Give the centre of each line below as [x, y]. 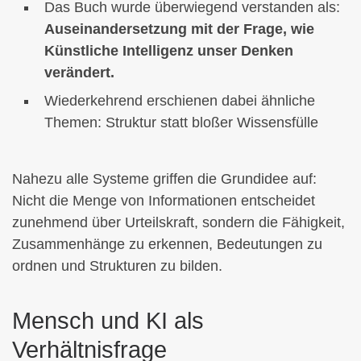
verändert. [79, 73]
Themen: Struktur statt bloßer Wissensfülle [181, 123]
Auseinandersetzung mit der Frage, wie [179, 29]
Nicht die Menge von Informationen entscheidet [164, 200]
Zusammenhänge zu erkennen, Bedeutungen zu [167, 244]
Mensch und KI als [108, 320]
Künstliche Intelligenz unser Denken [169, 51]
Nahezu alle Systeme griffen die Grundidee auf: [164, 178]
